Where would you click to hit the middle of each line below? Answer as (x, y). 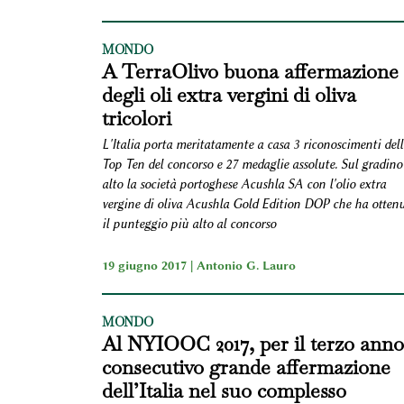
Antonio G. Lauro (246, 265)
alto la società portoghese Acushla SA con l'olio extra (243, 184)
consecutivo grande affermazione (246, 367)
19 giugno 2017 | (149, 265)
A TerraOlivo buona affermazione (250, 71)
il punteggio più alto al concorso (188, 224)
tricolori (136, 118)
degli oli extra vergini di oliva (229, 94)
